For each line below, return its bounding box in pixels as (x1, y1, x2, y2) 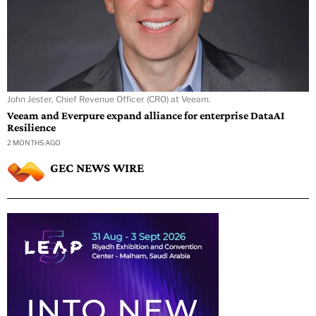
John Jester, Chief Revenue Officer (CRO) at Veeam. (7, 94, 211, 105)
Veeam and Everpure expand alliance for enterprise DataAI (7, 109, 284, 122)
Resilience (7, 121, 56, 134)
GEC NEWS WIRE (50, 161, 144, 176)
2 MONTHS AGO (7, 138, 61, 147)
